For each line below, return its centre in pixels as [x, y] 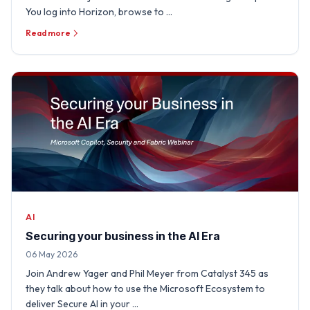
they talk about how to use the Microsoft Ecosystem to [145, 289]
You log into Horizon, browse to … [99, 12]
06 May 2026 [52, 255]
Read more [48, 33]
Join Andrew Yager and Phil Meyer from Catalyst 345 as [147, 274]
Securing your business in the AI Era [123, 236]
